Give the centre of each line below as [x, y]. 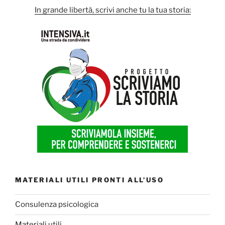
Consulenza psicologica [57, 205]
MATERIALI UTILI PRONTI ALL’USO [89, 180]
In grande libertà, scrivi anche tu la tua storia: [113, 10]
